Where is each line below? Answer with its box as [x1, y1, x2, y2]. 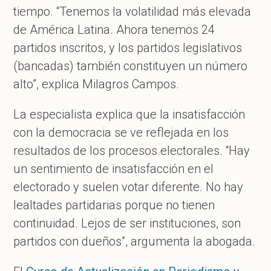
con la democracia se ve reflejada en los [13, 125, 229, 140]
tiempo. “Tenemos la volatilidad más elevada [13, 4, 252, 19]
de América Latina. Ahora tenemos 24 [13, 22, 215, 37]
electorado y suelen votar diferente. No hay [13, 179, 244, 194]
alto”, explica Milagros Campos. [13, 76, 180, 91]
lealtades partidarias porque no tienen [13, 197, 215, 212]
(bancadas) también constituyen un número [13, 58, 248, 73]
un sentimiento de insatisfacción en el [13, 161, 214, 176]
